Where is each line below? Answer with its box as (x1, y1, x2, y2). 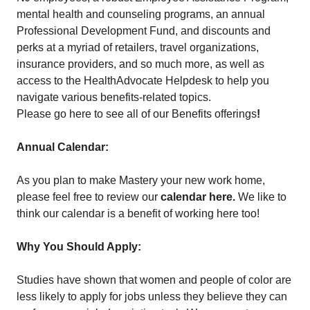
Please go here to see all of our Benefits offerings (17, 108, 257, 120)
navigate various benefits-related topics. (17, 91, 211, 103)
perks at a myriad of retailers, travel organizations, (17, 42, 259, 53)
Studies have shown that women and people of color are (17, 274, 291, 286)
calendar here (161, 191, 232, 203)
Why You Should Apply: (17, 241, 141, 253)
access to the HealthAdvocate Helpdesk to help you (17, 75, 269, 86)
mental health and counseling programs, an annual (17, 8, 265, 20)
